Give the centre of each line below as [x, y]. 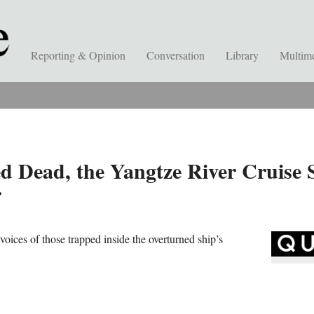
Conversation [176, 55]
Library [242, 55]
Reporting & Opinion [78, 55]
